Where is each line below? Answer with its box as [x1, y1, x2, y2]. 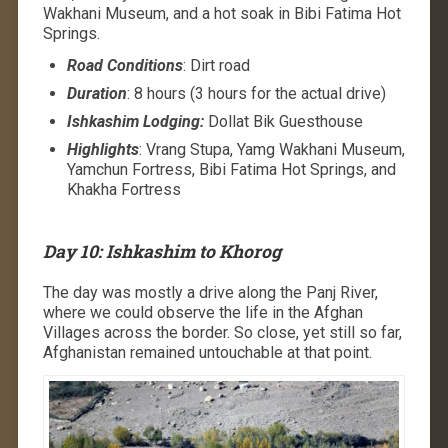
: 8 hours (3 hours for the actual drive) [126, 83, 386, 103]
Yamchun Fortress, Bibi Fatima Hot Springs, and [66, 159, 396, 179]
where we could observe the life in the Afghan [42, 302, 363, 322]
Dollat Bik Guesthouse [203, 111, 363, 131]
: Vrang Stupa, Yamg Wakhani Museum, [138, 139, 405, 159]
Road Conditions [66, 55, 183, 75]
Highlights [66, 139, 139, 159]
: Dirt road [182, 55, 250, 75]
